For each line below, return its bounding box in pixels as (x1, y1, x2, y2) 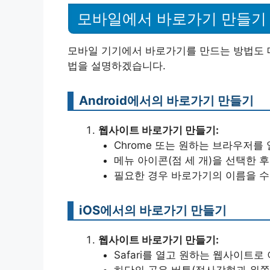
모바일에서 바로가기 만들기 (77, 10, 266, 28)
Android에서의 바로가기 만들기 (79, 93, 254, 108)
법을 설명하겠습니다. (67, 60, 166, 72)
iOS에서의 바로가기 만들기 (79, 202, 227, 218)
